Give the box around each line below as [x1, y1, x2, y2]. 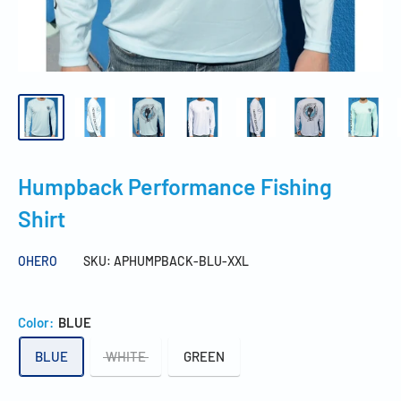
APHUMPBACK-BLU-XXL [114, 252, 249, 269]
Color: [18, 313, 56, 330]
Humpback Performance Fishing [18, 172, 332, 200]
